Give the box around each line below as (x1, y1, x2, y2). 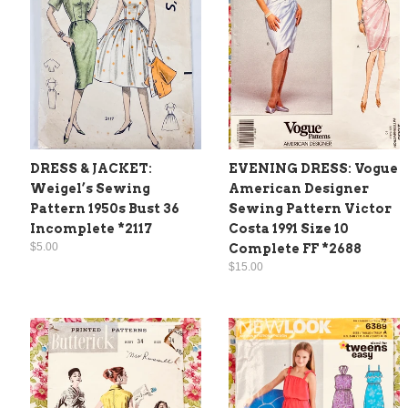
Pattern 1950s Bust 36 (30, 200, 179, 216)
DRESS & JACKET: (30, 160, 152, 176)
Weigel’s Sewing (30, 180, 150, 196)
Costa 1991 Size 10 (229, 220, 349, 236)
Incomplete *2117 (30, 220, 152, 236)
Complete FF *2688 (229, 240, 362, 256)
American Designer (229, 180, 369, 196)
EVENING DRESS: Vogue (229, 160, 398, 176)
